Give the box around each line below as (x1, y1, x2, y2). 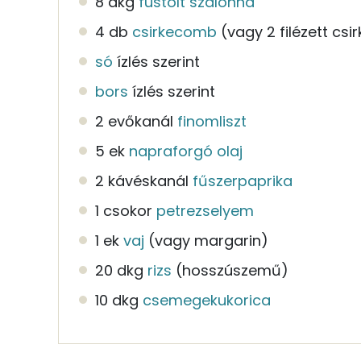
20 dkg (95, 259, 143, 280)
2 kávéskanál (95, 170, 189, 191)
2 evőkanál (95, 110, 173, 131)
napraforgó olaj (129, 140, 243, 161)
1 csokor (95, 200, 152, 221)
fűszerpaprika (193, 170, 293, 191)
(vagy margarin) (148, 230, 268, 251)
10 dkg (95, 289, 139, 310)
